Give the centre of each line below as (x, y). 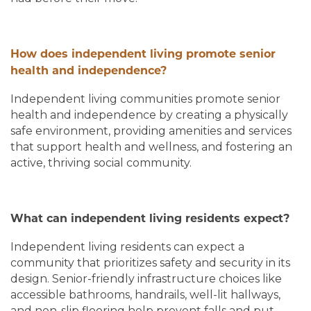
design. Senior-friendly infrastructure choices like (146, 279)
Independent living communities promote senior (145, 99)
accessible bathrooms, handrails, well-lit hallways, (145, 295)
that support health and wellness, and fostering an (151, 147)
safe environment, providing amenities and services (151, 131)
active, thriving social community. (101, 163)
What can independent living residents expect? (150, 220)
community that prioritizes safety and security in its (150, 263)
